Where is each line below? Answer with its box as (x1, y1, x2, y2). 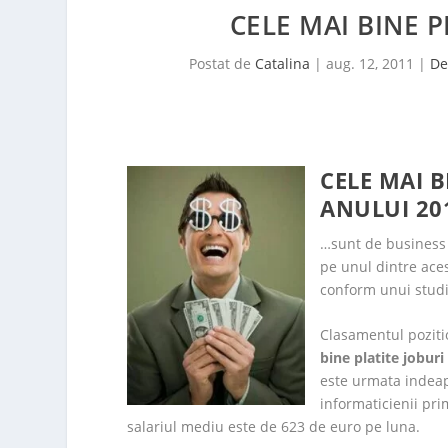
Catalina (255, 54, 311, 73)
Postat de (189, 54, 256, 73)
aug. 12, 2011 (326, 54, 415, 73)
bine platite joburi (320, 348, 445, 368)
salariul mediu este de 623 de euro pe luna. (127, 417, 421, 437)
